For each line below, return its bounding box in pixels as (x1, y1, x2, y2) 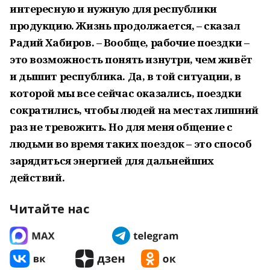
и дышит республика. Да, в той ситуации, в (10, 69, 241, 83)
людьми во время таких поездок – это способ (10, 137, 252, 151)
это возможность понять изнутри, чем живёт (10, 52, 253, 66)
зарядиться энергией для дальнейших (10, 154, 214, 168)
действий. (10, 171, 65, 184)
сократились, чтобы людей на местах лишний (10, 103, 259, 117)
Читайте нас (10, 201, 89, 217)
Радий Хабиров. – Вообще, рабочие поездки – (10, 36, 250, 49)
